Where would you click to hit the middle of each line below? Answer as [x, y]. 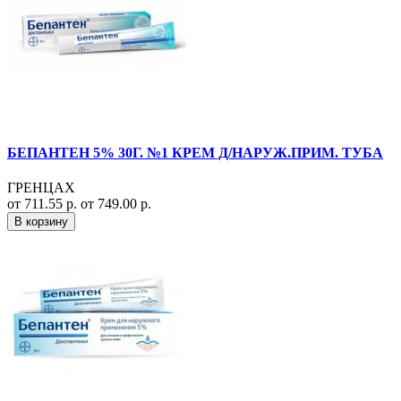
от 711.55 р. [44, 203]
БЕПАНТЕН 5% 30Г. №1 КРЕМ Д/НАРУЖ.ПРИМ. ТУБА [195, 152]
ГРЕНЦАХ [41, 187]
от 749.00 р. [116, 203]
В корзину [41, 221]
